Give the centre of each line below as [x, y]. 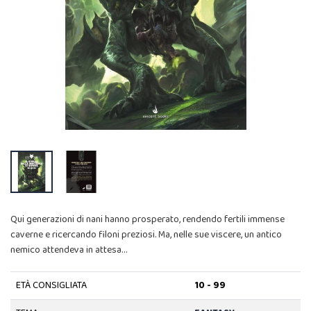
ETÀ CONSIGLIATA [51, 286]
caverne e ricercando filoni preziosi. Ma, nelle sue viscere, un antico [146, 235]
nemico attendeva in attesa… [69, 250]
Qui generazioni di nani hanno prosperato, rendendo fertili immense [148, 220]
